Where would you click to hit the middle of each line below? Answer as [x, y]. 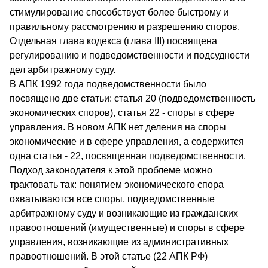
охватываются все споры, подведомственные [112, 199]
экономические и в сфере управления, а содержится [127, 141]
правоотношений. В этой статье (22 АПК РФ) [109, 256]
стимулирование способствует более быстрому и [119, 12]
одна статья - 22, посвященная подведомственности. [128, 156]
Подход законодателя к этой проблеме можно [111, 170]
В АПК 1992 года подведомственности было [108, 84]
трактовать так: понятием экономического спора [117, 184]
